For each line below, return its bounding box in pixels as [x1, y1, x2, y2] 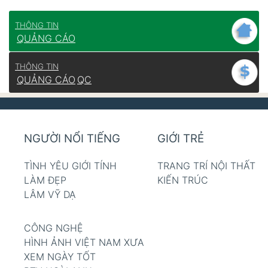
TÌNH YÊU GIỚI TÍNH [24, 159, 117, 172]
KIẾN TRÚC [157, 173, 208, 186]
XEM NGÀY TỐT [24, 250, 96, 263]
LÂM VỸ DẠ [24, 188, 76, 200]
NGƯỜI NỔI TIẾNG [24, 132, 120, 146]
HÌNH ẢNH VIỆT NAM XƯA [24, 236, 144, 248]
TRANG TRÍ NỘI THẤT [157, 159, 255, 172]
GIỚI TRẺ [157, 132, 204, 146]
